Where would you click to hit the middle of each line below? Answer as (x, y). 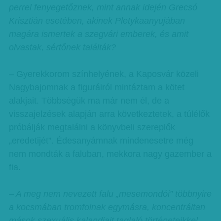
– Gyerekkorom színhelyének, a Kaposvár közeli (104, 74)
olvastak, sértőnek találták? (62, 47)
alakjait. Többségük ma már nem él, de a (89, 101)
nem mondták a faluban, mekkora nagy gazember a (110, 154)
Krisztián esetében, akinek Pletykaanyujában (97, 21)
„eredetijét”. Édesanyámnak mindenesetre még (101, 141)
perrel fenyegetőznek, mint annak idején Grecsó (103, 7)
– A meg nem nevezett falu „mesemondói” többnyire (110, 194)
